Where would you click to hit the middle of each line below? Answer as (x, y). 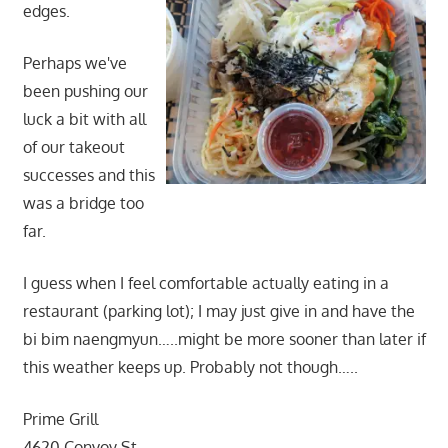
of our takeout (73, 147)
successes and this (88, 175)
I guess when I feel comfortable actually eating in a (205, 283)
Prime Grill (60, 419)
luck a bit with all (84, 119)
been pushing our (85, 91)
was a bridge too (83, 203)
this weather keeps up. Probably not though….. (190, 367)
